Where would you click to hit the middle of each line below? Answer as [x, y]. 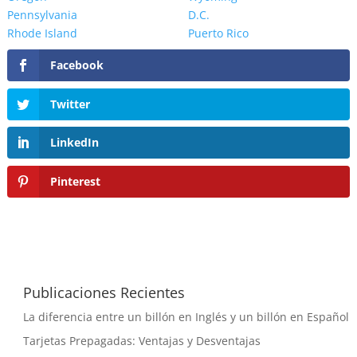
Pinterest [75, 181]
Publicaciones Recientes [104, 292]
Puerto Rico [218, 33]
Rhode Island [42, 33]
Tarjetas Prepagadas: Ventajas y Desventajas [141, 340]
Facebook [76, 65]
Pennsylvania [42, 15]
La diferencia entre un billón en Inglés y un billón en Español [186, 316]
